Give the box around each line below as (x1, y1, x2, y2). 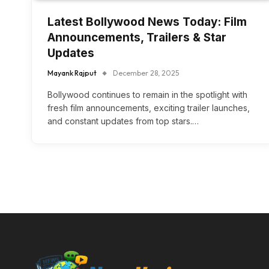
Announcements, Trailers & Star (47, 31, 226, 45)
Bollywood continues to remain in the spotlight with (47, 89, 247, 100)
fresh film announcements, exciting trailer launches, (47, 103, 250, 113)
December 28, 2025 (113, 68, 179, 78)
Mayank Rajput (47, 68, 97, 78)
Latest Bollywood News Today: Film (47, 15, 247, 29)
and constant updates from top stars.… (47, 116, 199, 127)
